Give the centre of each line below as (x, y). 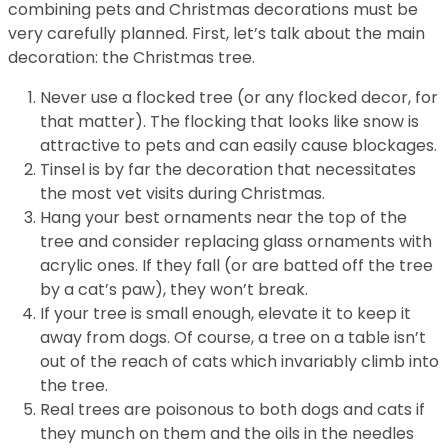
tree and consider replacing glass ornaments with (236, 241)
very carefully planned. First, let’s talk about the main (216, 33)
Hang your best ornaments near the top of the (223, 217)
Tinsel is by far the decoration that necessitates (228, 169)
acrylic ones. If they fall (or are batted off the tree (236, 265)
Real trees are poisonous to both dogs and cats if (232, 409)
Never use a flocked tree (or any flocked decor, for (239, 97)
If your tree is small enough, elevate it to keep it (225, 313)
